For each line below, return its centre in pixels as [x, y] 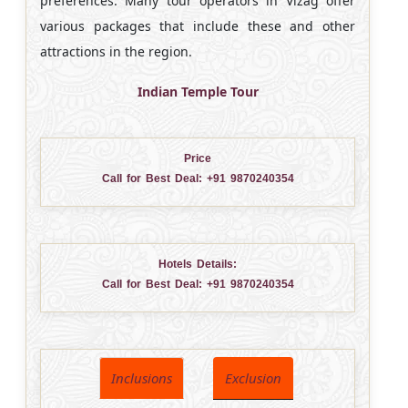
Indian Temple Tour [198, 91]
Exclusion [253, 377]
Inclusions [141, 377]
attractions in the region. [116, 51]
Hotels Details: [198, 264]
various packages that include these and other [198, 25]
